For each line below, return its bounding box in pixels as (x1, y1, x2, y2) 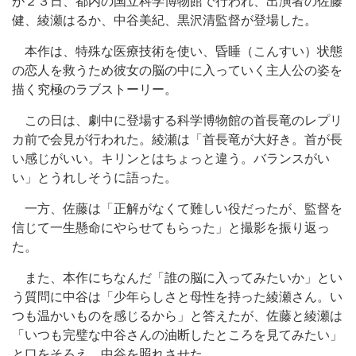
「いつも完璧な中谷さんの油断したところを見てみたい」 (12, 328, 342, 342)
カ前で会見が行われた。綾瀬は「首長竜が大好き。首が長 (12, 133, 342, 146)
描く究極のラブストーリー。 (12, 83, 177, 96)
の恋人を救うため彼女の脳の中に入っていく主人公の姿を (12, 64, 342, 77)
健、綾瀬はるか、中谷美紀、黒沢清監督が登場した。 (12, 14, 317, 27)
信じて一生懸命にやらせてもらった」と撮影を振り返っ (12, 221, 330, 234)
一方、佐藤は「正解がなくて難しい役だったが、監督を (12, 202, 342, 215)
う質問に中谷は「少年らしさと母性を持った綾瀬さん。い (12, 290, 342, 304)
